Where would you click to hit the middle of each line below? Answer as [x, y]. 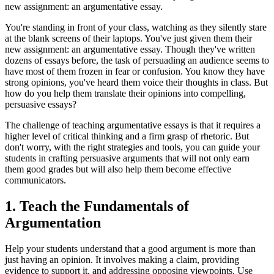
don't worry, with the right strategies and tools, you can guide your [132, 147]
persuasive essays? [41, 104]
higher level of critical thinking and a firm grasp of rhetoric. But [127, 136]
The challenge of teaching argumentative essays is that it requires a [133, 125]
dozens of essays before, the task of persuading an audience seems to [137, 60]
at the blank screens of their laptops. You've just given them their [128, 38]
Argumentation [53, 222]
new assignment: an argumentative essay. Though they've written [130, 49]
